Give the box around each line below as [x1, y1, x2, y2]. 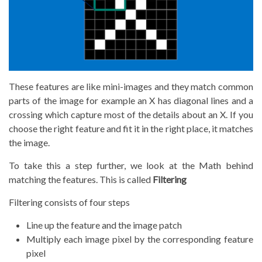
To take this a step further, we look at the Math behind [9, 160, 253, 171]
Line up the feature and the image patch [26, 219, 182, 231]
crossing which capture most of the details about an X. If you [9, 109, 253, 120]
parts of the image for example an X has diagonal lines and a [9, 95, 253, 106]
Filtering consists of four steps [9, 196, 130, 208]
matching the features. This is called [9, 174, 153, 185]
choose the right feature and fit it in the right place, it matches [9, 123, 253, 135]
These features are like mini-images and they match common [9, 81, 253, 92]
